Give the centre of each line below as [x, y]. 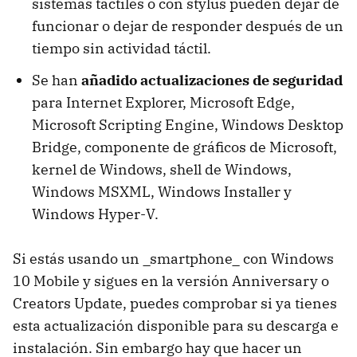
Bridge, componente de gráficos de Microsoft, [184, 147]
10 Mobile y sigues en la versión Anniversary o [171, 280]
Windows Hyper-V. [95, 214]
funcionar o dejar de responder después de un [188, 25]
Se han [57, 80]
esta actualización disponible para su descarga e [176, 325]
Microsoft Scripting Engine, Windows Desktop [188, 124]
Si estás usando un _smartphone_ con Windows [173, 258]
